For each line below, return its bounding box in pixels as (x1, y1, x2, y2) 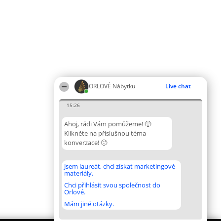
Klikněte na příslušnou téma (64, 129, 146, 138)
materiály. (64, 169, 93, 178)
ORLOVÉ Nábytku (89, 82, 135, 90)
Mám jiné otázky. (64, 199, 114, 208)
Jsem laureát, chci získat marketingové (64, 162, 175, 171)
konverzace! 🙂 (64, 138, 107, 147)
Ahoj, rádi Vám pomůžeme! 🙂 (64, 119, 151, 128)
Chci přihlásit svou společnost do (64, 181, 160, 189)
